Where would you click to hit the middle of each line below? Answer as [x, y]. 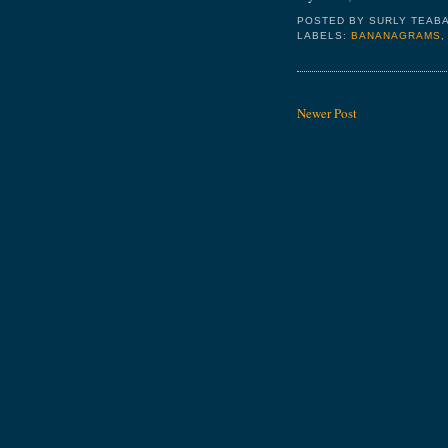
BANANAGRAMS [396, 36]
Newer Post [327, 113]
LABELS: [324, 36]
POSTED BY [333, 21]
